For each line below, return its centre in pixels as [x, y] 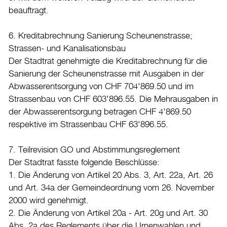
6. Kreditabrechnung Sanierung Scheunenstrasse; [101, 36]
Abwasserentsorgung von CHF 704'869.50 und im [101, 87]
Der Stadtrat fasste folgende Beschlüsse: [84, 163]
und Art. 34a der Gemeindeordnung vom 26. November [111, 188]
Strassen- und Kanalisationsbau [67, 49]
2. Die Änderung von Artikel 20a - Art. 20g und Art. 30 [108, 214]
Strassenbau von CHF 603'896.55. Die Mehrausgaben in [113, 100]
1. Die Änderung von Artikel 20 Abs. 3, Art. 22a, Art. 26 [111, 176]
